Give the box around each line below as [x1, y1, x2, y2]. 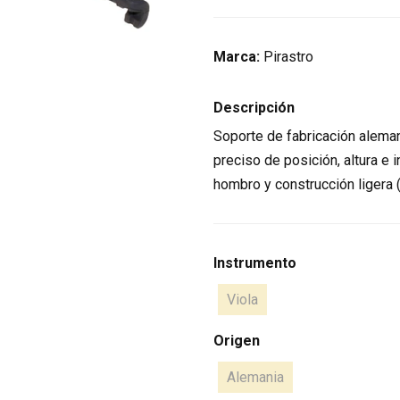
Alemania [227, 369, 284, 387]
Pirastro [263, 48, 313, 66]
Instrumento [213, 254, 296, 272]
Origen [213, 332, 260, 350]
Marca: [213, 48, 263, 66]
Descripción [213, 99, 295, 117]
